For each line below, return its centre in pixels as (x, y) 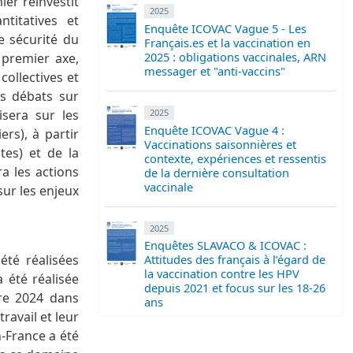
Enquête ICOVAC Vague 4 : (214, 130)
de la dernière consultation (217, 172)
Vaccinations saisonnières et (220, 144)
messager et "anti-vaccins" (215, 71)
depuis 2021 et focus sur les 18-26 (235, 288)
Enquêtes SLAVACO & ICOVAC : (225, 245)
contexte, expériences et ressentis (235, 158)
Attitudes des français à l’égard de (235, 260)
